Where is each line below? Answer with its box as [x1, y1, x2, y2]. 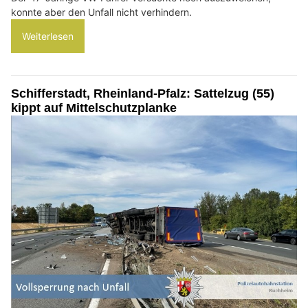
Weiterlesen [22, 30, 74, 42]
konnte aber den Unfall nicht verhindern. [11, 5, 192, 18]
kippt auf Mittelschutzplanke [11, 100, 177, 115]
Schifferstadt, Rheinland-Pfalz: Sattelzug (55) [11, 86, 274, 100]
